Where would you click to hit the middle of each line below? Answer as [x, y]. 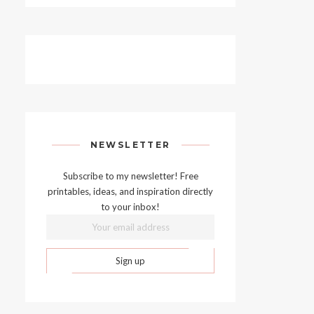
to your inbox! [130, 207]
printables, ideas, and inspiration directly [130, 192]
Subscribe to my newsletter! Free [130, 176]
